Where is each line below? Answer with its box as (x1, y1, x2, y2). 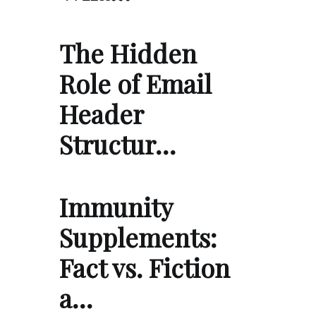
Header (59, 97, 143, 131)
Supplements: (59, 220, 217, 255)
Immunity (59, 190, 172, 224)
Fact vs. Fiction (59, 250, 230, 285)
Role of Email (59, 66, 212, 101)
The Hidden (59, 36, 197, 71)
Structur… (59, 127, 176, 162)
